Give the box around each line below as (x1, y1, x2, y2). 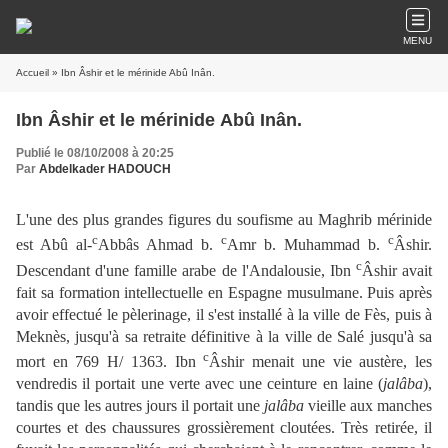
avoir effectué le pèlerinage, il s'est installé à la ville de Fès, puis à (16, 305, 432, 323)
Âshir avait (361, 261, 432, 279)
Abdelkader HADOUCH (39, 162, 171, 176)
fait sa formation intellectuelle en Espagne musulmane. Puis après (16, 283, 432, 301)
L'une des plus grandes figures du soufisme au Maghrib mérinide (16, 211, 432, 228)
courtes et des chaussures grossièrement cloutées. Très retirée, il (16, 418, 432, 436)
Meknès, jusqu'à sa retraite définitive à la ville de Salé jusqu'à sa (16, 327, 432, 345)
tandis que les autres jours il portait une (16, 396, 264, 414)
